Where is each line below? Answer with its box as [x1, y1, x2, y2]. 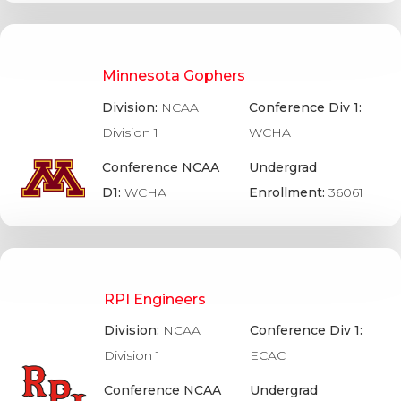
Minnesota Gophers [102, 67, 246, 85]
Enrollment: [249, 183, 329, 200]
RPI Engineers [104, 290, 207, 308]
